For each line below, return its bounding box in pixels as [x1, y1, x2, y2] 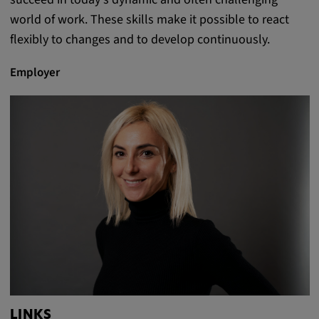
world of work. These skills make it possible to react [9, 11, 289, 29]
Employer [9, 63, 60, 82]
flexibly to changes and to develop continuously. [9, 31, 270, 49]
